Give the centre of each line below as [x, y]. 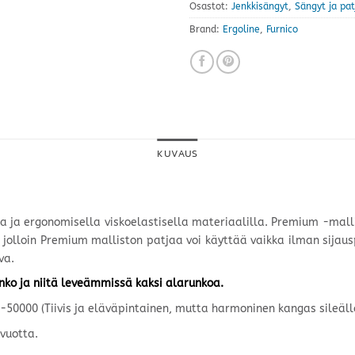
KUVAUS [177, 153]
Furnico [282, 30]
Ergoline [241, 30]
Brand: [206, 30]
